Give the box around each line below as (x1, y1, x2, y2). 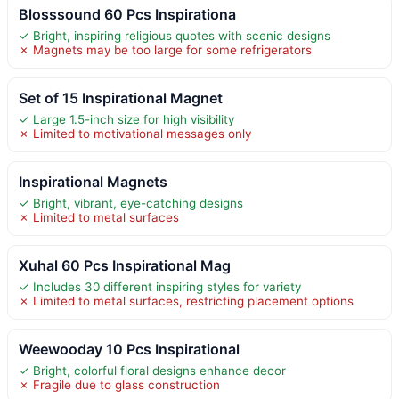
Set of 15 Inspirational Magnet (19, 88, 223, 107)
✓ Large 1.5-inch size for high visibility (19, 111, 234, 126)
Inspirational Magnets (19, 172, 167, 191)
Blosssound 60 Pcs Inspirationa (19, 4, 236, 23)
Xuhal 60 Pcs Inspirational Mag (19, 256, 231, 274)
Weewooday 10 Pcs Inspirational (19, 339, 240, 358)
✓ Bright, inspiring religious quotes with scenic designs (19, 28, 330, 43)
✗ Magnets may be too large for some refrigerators (19, 42, 312, 57)
